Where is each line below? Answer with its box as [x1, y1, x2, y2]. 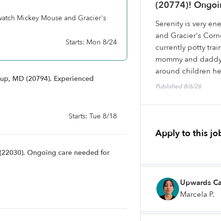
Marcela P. [180, 189, 215, 199]
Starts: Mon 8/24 [66, 37, 117, 47]
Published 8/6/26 [155, 82, 201, 90]
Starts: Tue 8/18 [69, 111, 117, 121]
